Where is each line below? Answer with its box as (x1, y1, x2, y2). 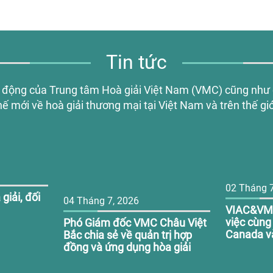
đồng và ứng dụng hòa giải (63, 241, 191, 253)
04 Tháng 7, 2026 (63, 195, 140, 207)
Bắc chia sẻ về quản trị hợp (63, 229, 193, 241)
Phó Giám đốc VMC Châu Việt (63, 216, 207, 229)
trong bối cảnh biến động (63, 253, 183, 266)
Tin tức (106, 51, 167, 74)
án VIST (225, 240, 263, 253)
